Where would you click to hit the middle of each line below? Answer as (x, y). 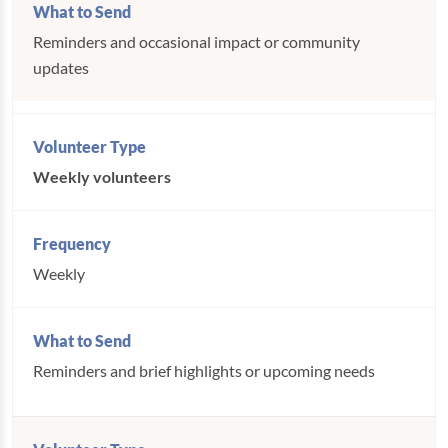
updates (61, 67)
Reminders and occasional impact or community (196, 41)
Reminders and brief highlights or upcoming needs (204, 370)
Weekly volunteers (102, 176)
